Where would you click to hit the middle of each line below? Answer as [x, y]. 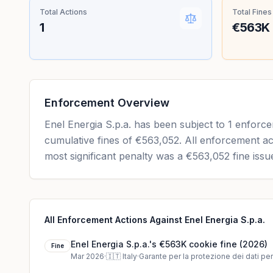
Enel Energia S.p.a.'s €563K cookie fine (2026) [169, 244]
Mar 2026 [87, 256]
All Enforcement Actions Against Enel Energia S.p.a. [155, 220]
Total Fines [252, 12]
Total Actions [63, 12]
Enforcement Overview [107, 103]
